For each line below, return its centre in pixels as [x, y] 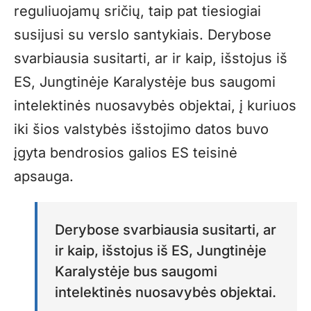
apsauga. [44, 176]
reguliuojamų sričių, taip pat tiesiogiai [137, 11]
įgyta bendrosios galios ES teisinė [126, 152]
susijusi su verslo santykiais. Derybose [143, 34]
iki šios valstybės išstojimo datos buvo [141, 129]
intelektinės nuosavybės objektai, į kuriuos [155, 105]
